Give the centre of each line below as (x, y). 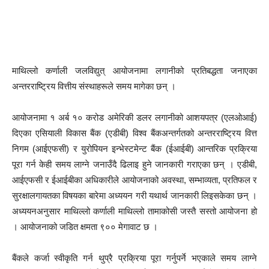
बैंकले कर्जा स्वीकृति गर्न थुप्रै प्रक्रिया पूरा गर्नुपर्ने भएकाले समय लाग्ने (134, 258)
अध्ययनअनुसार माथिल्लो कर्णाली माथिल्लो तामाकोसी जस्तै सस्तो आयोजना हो (134, 211)
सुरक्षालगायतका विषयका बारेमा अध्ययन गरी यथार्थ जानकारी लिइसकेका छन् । (134, 195)
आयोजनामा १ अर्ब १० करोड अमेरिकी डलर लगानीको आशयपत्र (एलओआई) (134, 117)
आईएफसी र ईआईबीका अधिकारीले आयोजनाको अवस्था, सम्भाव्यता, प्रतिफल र (134, 180)
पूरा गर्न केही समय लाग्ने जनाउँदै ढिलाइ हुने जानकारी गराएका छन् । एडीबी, (134, 164)
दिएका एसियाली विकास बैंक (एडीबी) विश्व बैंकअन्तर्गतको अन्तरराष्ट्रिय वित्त (134, 133)
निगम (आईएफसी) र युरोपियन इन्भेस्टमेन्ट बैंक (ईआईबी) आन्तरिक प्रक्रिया (134, 149)
